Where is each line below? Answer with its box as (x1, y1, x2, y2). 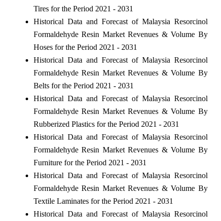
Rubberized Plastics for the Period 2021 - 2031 (33, 119, 179, 128)
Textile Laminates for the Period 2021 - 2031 (33, 196, 173, 205)
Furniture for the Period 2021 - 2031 (33, 158, 147, 167)
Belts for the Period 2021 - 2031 (33, 81, 134, 90)
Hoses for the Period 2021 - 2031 (33, 42, 137, 51)
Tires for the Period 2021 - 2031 (33, 4, 133, 13)
